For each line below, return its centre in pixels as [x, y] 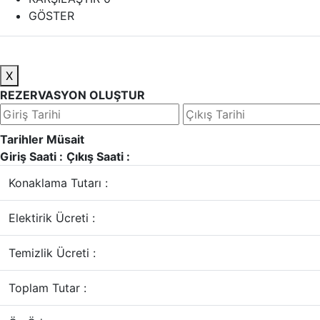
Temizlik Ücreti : [52, 253]
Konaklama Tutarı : [58, 183]
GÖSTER [51, 16]
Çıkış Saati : [98, 156]
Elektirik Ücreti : [52, 218]
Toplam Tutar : [47, 288]
